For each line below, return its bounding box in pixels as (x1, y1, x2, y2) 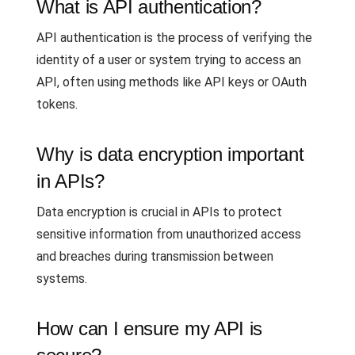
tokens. (36, 97, 78, 112)
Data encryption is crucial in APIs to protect (36, 204, 282, 219)
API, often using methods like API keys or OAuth (36, 74, 307, 90)
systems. (36, 271, 87, 286)
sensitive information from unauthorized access (36, 227, 301, 242)
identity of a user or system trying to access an (36, 52, 301, 67)
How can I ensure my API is (36, 318, 263, 339)
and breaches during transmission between (36, 249, 273, 264)
